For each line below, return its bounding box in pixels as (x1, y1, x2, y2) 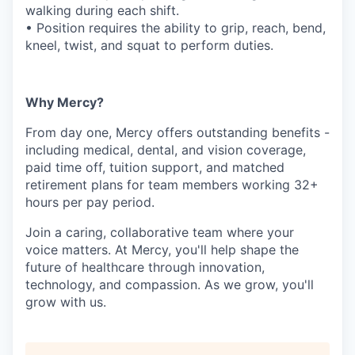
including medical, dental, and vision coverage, (25, 141, 306, 158)
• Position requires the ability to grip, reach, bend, (25, 19, 326, 36)
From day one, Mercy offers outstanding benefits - (25, 124, 330, 140)
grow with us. (25, 293, 106, 310)
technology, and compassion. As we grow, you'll (25, 276, 314, 292)
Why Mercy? (25, 94, 104, 110)
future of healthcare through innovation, (25, 258, 265, 275)
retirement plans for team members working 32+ (25, 176, 319, 193)
